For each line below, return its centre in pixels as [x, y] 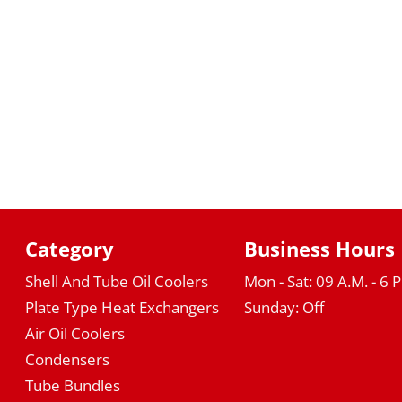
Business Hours [320, 248]
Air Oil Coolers [74, 333]
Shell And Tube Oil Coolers [116, 281]
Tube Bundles [72, 385]
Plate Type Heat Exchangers [122, 307]
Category [69, 248]
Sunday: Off [284, 307]
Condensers [67, 359]
